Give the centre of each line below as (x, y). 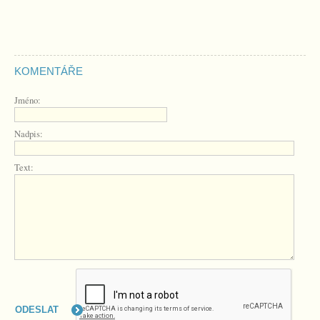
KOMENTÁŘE (49, 71)
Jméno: (27, 100)
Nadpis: (29, 134)
